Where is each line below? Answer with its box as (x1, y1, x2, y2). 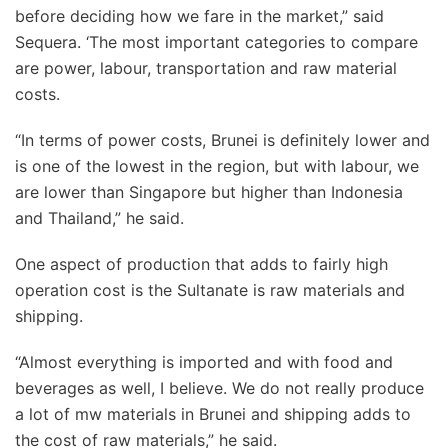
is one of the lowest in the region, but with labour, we (15, 156, 419, 176)
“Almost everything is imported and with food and (15, 352, 393, 372)
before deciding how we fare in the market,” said (15, 6, 384, 26)
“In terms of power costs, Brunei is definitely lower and (15, 130, 430, 150)
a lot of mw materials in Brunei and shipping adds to (15, 404, 411, 424)
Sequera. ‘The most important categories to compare (15, 32, 418, 52)
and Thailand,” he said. (15, 208, 184, 228)
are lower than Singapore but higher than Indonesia (15, 182, 403, 202)
